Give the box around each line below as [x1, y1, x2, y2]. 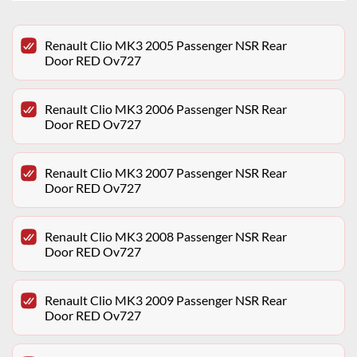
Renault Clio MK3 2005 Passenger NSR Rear [45, 37, 287, 53]
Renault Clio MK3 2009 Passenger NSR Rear [45, 292, 287, 308]
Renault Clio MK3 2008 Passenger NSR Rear [45, 229, 287, 245]
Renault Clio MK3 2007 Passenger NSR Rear [45, 165, 287, 181]
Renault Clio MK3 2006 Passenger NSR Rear [45, 101, 287, 117]
